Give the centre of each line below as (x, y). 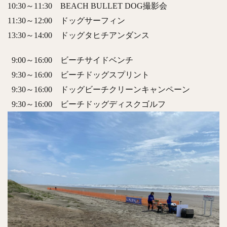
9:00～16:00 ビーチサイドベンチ (70, 60)
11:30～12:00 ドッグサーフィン (66, 21)
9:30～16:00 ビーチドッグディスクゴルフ (87, 104)
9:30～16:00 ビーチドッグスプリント (79, 75)
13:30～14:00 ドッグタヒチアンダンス (79, 35)
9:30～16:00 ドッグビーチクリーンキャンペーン (99, 90)
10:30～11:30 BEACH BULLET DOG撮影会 (87, 6)
